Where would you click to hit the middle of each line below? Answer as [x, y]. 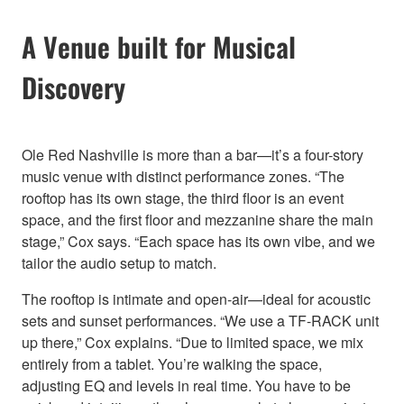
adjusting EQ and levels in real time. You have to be [186, 385]
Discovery [73, 87]
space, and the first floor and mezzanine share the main [197, 219]
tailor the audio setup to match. [119, 262]
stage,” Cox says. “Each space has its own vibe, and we [198, 241]
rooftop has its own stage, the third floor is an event [183, 197]
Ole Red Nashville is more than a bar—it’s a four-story [193, 154]
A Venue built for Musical [159, 46]
